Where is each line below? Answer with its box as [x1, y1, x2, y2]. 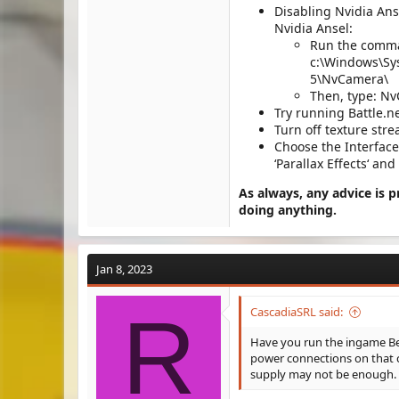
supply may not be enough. [250, 366, 396, 382]
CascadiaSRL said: [250, 304, 343, 320]
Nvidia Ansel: [274, 20, 353, 37]
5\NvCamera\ [310, 70, 388, 87]
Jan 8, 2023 [96, 261, 152, 277]
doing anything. [239, 201, 337, 218]
